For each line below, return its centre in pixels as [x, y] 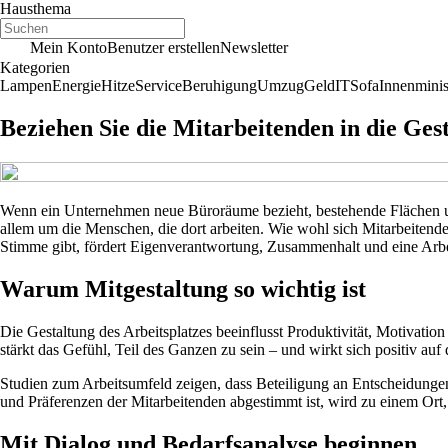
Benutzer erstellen [163, 47]
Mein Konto [68, 47]
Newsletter [254, 47]
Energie [76, 85]
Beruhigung [219, 85]
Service [158, 85]
